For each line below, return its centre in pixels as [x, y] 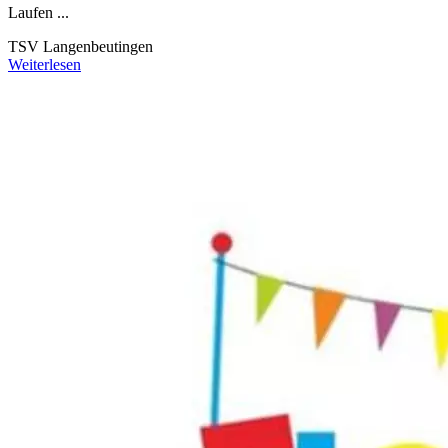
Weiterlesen [44, 64]
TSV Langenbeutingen [80, 46]
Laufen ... [38, 12]
